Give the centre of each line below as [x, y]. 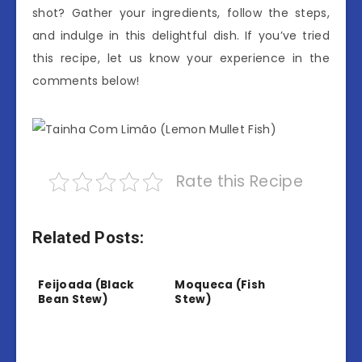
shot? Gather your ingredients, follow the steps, [181, 13]
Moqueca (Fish [220, 284]
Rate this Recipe [240, 182]
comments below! [86, 81]
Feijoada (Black [86, 284]
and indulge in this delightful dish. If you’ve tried [181, 36]
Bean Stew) [74, 299]
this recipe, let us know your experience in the [181, 59]
